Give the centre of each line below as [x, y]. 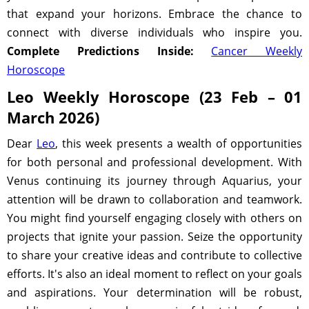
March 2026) [53, 117]
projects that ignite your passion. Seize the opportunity [154, 237]
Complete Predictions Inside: [100, 51]
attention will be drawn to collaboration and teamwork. [154, 199]
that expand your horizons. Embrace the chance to [154, 14]
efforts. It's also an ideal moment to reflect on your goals [154, 274]
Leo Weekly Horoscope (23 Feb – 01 [154, 97]
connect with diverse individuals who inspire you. [154, 32]
